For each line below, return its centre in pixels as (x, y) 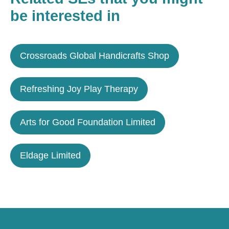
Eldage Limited (50, 155)
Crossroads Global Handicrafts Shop (95, 56)
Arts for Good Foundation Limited (88, 122)
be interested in (65, 16)
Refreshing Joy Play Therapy (79, 89)
